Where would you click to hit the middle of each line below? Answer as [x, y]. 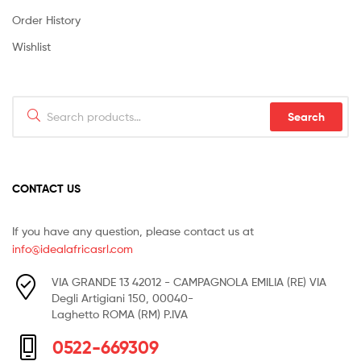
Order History [46, 19]
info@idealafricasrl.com [73, 249]
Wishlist [31, 46]
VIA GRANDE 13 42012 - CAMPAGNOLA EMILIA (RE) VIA [189, 282]
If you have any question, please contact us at [133, 231]
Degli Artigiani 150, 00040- [122, 298]
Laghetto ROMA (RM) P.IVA [120, 314]
